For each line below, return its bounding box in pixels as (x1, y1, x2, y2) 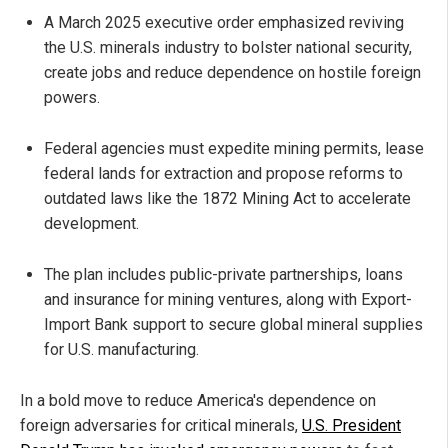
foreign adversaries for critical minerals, (20, 416, 302, 436)
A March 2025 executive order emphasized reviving (44, 13, 404, 33)
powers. (44, 88, 100, 108)
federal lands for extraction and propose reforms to (44, 164, 403, 184)
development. (44, 214, 139, 234)
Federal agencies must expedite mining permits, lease (44, 139, 424, 159)
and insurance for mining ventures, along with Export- (44, 290, 412, 310)
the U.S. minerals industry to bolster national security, (44, 38, 412, 58)
